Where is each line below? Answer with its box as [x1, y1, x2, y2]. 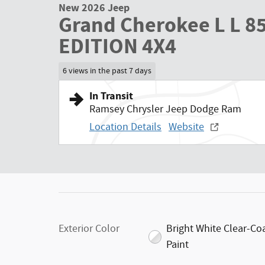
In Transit [89, 88, 133, 104]
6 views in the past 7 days [62, 65, 151, 76]
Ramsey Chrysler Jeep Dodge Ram [89, 102, 241, 117]
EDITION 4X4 [59, 33, 176, 61]
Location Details [89, 119, 161, 134]
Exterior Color [59, 221, 119, 236]
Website [169, 119, 204, 134]
